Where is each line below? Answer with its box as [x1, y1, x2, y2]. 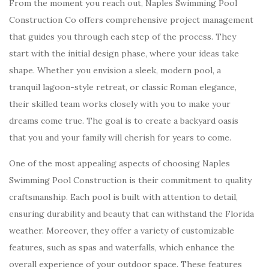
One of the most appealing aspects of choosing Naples [9, 158, 230, 169]
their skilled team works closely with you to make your [9, 98, 231, 109]
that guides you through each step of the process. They [9, 31, 236, 42]
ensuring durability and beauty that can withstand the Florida [9, 208, 254, 219]
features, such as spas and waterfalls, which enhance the [9, 242, 235, 253]
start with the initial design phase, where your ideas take [9, 48, 239, 59]
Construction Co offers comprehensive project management [9, 14, 253, 25]
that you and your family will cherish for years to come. [9, 132, 231, 143]
